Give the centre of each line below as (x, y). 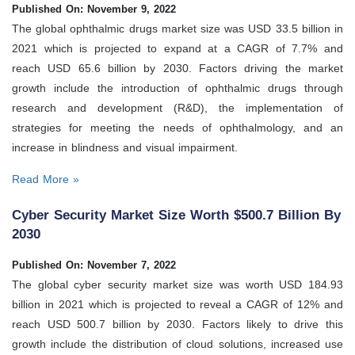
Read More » (46, 179)
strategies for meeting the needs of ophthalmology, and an (177, 127)
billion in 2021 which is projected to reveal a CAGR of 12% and (177, 305)
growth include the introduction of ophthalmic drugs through (177, 88)
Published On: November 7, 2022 (94, 265)
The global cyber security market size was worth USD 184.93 (177, 285)
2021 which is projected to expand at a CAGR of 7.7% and (177, 48)
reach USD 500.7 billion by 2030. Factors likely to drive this (177, 324)
